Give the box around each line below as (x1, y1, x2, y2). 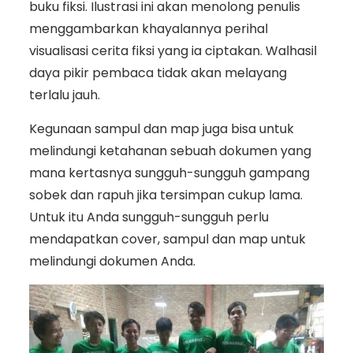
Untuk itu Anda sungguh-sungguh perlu (28, 207, 269, 226)
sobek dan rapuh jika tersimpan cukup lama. (28, 185, 303, 204)
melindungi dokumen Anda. (28, 251, 195, 270)
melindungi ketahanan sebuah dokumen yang (28, 141, 311, 160)
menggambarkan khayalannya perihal (28, 19, 268, 38)
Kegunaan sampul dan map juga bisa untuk (28, 119, 294, 138)
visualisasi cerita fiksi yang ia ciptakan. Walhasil (28, 41, 317, 60)
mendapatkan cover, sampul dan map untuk (28, 229, 306, 248)
